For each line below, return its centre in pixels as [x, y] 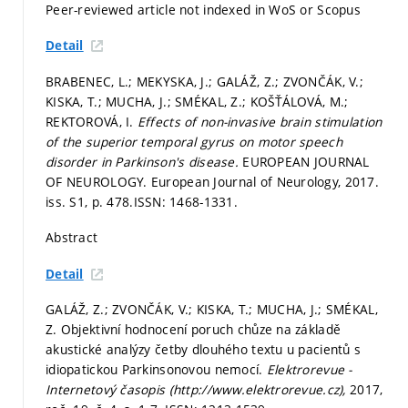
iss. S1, [69, 201]
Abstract [72, 238]
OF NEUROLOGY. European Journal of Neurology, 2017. [212, 181]
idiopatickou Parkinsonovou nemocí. [156, 370]
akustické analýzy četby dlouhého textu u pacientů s [204, 350]
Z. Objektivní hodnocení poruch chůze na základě [194, 330]
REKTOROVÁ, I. [92, 121]
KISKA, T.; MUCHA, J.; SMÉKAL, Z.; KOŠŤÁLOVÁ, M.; [197, 101]
